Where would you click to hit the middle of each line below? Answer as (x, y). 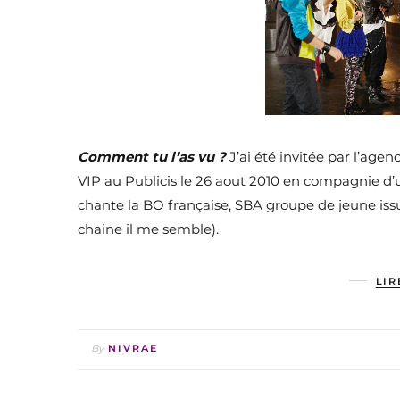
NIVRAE (133, 349)
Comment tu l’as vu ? (154, 157)
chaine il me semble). (148, 229)
